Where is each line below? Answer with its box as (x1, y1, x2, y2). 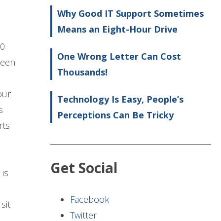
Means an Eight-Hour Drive (57, 23, 178, 36)
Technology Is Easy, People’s (57, 93, 184, 106)
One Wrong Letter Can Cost (57, 50, 181, 63)
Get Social (50, 158, 117, 178)
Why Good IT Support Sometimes (57, 7, 204, 20)
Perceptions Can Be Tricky (57, 109, 174, 121)
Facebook (70, 193, 109, 206)
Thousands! (57, 66, 108, 78)
